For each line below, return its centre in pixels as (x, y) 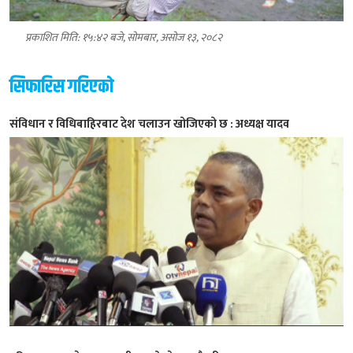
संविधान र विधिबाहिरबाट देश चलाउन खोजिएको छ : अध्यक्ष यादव (149, 124)
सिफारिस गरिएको (61, 86)
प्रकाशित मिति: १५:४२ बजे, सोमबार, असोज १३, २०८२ (124, 37)
